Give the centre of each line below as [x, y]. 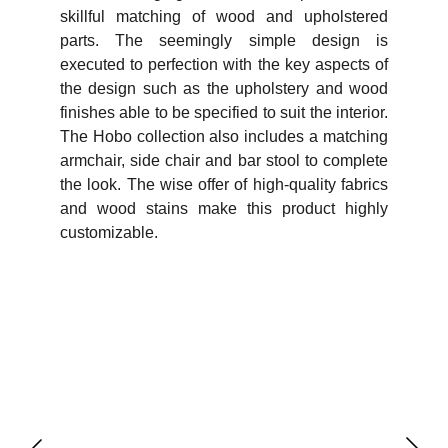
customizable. [109, 232]
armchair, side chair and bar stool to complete [224, 160]
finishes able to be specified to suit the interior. [224, 112]
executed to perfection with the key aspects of [224, 64]
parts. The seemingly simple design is [224, 40]
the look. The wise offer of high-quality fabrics [224, 184]
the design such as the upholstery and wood [224, 88]
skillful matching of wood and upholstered [224, 16]
